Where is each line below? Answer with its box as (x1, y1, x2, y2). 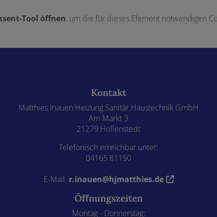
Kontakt (91, 86, 126, 98)
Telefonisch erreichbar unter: (59, 141, 158, 153)
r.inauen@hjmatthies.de (68, 173, 164, 185)
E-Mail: (43, 173, 69, 185)
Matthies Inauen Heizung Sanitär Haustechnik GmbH (18, 102, 199, 113)
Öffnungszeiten (74, 192, 143, 204)
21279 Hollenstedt (77, 123, 140, 134)
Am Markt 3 (89, 112, 128, 124)
